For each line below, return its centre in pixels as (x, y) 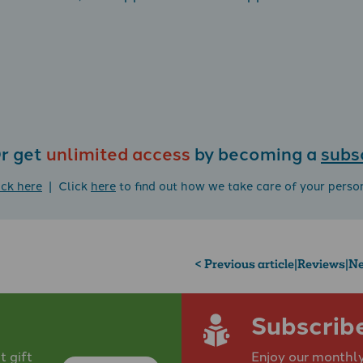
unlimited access (118, 153)
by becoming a (256, 153)
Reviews (321, 264)
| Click (66, 185)
